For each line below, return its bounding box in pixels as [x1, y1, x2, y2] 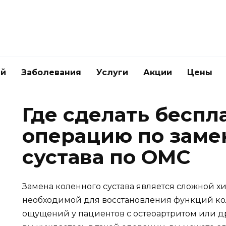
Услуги [96, 68, 128, 77]
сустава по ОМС [22, 145, 191, 169]
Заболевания [21, 68, 81, 77]
